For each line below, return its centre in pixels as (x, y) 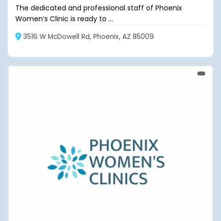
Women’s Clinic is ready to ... (64, 19)
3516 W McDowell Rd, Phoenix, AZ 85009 (89, 37)
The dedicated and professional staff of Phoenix (99, 8)
